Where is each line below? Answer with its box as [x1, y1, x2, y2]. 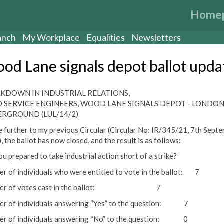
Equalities [86, 32, 125, 43]
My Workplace [22, 32, 80, 43]
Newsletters [131, 32, 181, 43]
